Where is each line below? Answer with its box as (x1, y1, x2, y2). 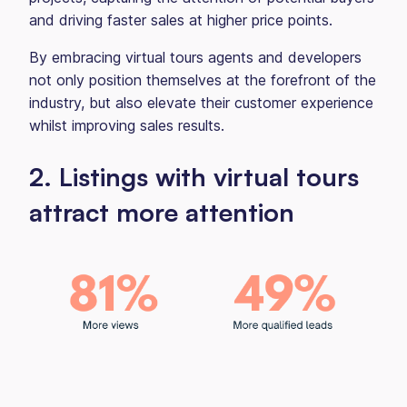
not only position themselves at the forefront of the (29, 71, 376, 89)
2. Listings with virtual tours (29, 161, 359, 193)
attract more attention (29, 196, 294, 228)
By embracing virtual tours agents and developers (29, 48, 362, 66)
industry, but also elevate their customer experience (29, 94, 373, 112)
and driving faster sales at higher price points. (29, 11, 342, 29)
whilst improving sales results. (29, 116, 224, 134)
